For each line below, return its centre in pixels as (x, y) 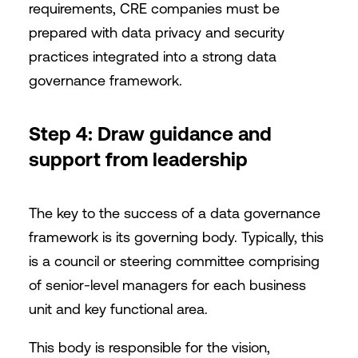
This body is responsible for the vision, (149, 347)
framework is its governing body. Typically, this (176, 237)
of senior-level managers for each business (167, 285)
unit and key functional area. (118, 309)
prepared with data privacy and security (156, 32)
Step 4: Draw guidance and (150, 134)
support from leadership (138, 159)
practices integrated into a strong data (152, 56)
